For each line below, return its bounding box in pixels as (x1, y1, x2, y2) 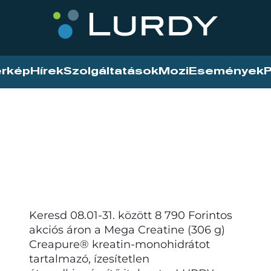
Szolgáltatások (64, 66, 158, 77)
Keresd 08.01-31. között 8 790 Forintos (29, 208, 232, 222)
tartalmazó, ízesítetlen (29, 252, 149, 266)
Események (189, 66, 264, 77)
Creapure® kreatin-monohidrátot (29, 237, 210, 251)
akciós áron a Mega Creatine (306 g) (29, 223, 225, 237)
